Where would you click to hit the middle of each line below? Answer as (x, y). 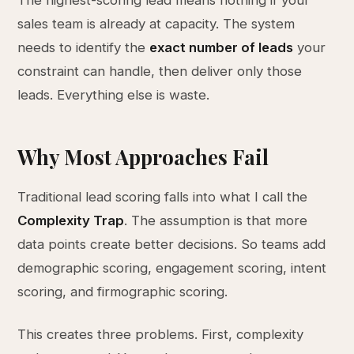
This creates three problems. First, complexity (161, 334)
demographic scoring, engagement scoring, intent (172, 268)
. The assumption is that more (216, 220)
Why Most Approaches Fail (143, 156)
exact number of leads (222, 47)
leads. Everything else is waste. (114, 95)
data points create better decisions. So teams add (172, 244)
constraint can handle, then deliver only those (160, 71)
